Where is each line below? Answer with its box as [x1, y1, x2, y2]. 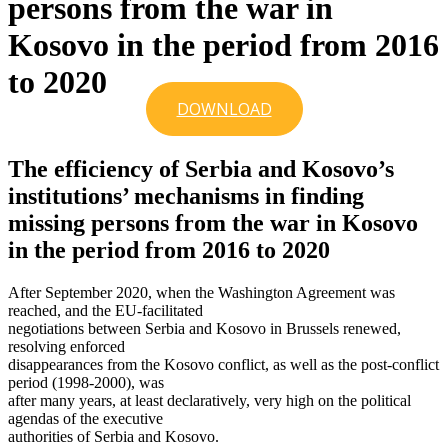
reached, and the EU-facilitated [8, 302, 203, 320]
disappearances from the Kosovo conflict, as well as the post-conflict [8, 356, 439, 374]
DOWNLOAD [176, 98, 272, 121]
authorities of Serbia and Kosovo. [8, 428, 219, 446]
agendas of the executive [8, 410, 163, 428]
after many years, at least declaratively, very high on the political [8, 392, 411, 410]
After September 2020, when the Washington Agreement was [8, 284, 395, 302]
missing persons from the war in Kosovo [8, 210, 418, 237]
